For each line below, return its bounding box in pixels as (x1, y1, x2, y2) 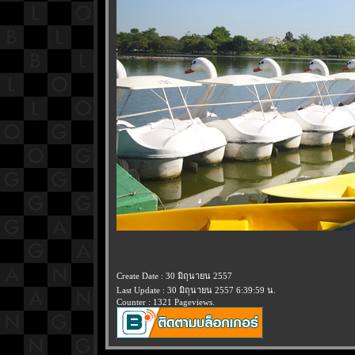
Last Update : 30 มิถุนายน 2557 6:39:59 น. (116, 285, 276, 295)
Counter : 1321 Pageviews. (116, 297, 215, 307)
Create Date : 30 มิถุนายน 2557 (116, 271, 232, 281)
